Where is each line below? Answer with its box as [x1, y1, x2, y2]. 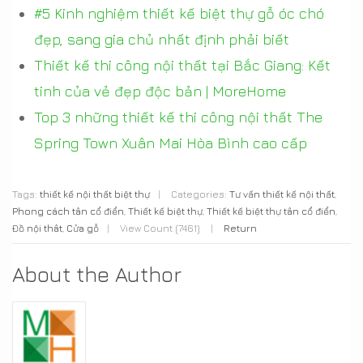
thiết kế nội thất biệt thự [40, 188, 150, 201]
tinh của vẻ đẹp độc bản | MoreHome [34, 83, 286, 100]
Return [224, 222, 257, 235]
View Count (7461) [117, 222, 203, 235]
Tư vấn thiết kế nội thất [229, 188, 335, 201]
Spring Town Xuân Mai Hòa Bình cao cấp [34, 135, 307, 152]
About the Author [12, 262, 181, 288]
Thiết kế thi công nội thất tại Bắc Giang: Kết [34, 57, 331, 75]
